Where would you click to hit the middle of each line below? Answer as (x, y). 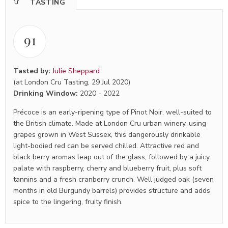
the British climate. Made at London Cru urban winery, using (110, 123)
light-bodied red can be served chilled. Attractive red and (106, 146)
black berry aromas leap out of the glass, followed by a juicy (111, 157)
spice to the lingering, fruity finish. (68, 202)
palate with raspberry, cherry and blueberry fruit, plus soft (107, 168)
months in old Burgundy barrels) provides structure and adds (112, 191)
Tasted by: (33, 71)
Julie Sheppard (76, 71)
